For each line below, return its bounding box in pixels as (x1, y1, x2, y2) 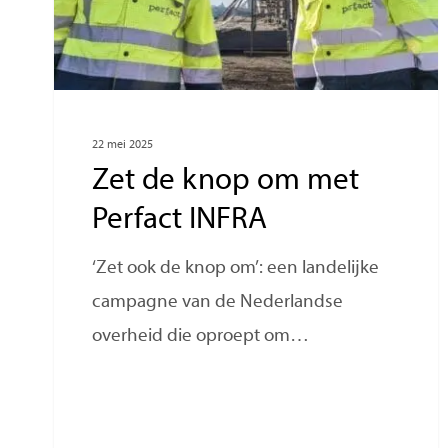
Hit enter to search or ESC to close (20, 356, 284, 376)
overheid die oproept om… (92, 327, 310, 347)
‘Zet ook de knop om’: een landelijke (92, 259, 380, 279)
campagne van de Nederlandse (92, 293, 344, 313)
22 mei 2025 (92, 139, 154, 152)
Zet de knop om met (92, 166, 360, 198)
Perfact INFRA (92, 205, 268, 237)
